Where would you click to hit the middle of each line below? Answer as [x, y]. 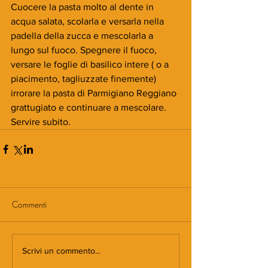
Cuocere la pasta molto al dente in [83, 7]
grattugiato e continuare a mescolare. [90, 107]
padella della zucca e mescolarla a [83, 35]
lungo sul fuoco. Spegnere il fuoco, [85, 50]
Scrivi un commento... [61, 251]
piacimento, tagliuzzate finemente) [86, 78]
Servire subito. [41, 121]
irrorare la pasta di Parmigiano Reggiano [95, 93]
